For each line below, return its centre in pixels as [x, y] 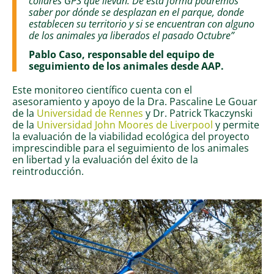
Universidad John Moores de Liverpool [125, 125]
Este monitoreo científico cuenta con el [102, 90]
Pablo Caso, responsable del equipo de [121, 54]
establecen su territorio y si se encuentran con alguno [142, 24]
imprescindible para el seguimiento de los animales [131, 148]
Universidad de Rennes [90, 113]
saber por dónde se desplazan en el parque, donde [136, 12]
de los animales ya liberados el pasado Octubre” [131, 35]
